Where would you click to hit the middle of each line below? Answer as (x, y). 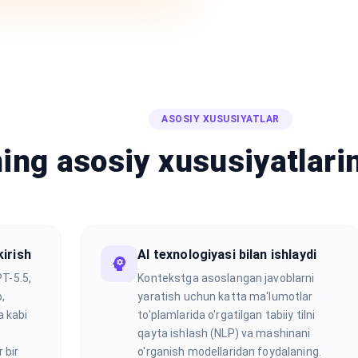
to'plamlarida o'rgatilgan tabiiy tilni (227, 314)
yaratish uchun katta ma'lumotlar (225, 296)
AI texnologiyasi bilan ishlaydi (227, 254)
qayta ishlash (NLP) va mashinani (224, 333)
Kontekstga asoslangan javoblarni (226, 278)
